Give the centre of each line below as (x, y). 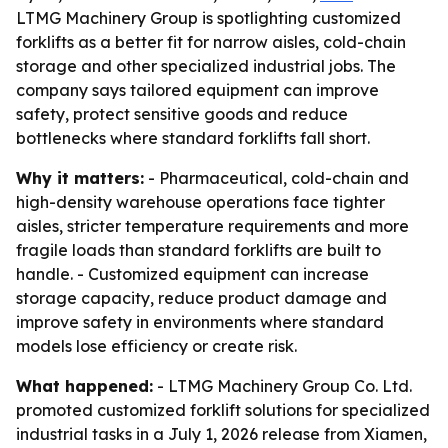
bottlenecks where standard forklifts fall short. (193, 138)
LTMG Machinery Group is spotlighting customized (208, 18)
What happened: (84, 386)
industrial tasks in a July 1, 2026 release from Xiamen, (221, 434)
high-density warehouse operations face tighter (200, 202)
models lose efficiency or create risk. (156, 346)
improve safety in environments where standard (200, 322)
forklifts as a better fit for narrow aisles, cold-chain (211, 42)
